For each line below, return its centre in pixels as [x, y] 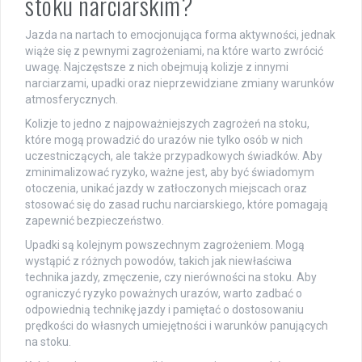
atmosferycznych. [72, 100]
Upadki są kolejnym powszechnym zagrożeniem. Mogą [165, 245]
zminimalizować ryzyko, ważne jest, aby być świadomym [170, 173]
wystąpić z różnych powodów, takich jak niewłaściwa [158, 261]
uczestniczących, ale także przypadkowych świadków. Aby [174, 156]
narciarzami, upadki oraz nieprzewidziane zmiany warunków [180, 84]
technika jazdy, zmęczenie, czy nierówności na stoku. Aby [171, 278]
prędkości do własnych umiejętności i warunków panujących [177, 326]
